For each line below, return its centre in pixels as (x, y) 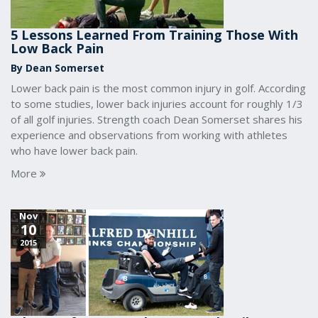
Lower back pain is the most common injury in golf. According (158, 88)
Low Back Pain (57, 48)
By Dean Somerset (57, 68)
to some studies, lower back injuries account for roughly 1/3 (157, 104)
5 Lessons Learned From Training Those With (154, 35)
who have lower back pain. (74, 150)
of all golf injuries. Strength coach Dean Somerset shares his (157, 119)
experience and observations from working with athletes (149, 135)
